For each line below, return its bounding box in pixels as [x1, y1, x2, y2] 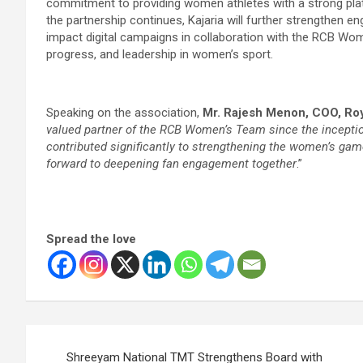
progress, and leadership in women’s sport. [46, 46, 273, 62]
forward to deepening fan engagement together [46, 156, 297, 171]
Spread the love [46, 231, 136, 246]
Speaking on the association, [46, 105, 203, 120]
